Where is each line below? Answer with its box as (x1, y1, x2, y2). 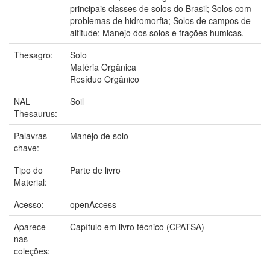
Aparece (14, 220, 46, 233)
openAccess (70, 198, 116, 210)
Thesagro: (14, 48, 55, 61)
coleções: (14, 244, 50, 257)
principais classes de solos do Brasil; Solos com (70, 2, 251, 14)
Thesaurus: (14, 107, 60, 119)
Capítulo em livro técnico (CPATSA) (70, 220, 204, 233)
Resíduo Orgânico (70, 72, 139, 85)
